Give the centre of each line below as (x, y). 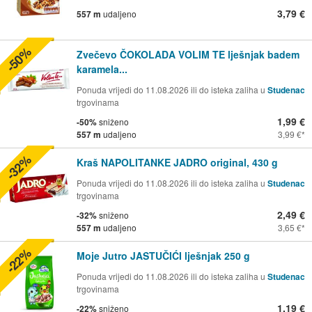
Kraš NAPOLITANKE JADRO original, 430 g (177, 163)
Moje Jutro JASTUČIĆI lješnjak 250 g (163, 256)
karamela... (102, 69)
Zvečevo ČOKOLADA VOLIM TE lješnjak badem (188, 55)
